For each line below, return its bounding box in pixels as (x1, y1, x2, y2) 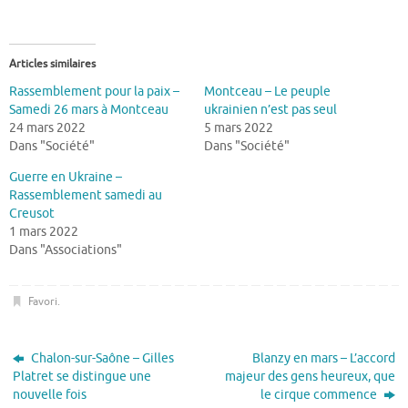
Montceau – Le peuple (204, 84, 331, 100)
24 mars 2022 (9, 120, 86, 137)
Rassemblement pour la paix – (9, 84, 179, 100)
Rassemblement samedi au (9, 188, 162, 204)
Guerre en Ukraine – (9, 169, 122, 186)
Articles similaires (9, 56, 96, 72)
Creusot (9, 206, 55, 222)
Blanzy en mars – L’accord (251, 350, 395, 366)
